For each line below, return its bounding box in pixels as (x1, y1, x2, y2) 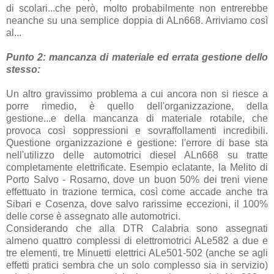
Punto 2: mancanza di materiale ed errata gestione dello (6, 51, 268, 62)
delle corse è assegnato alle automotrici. (6, 210, 180, 221)
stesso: (6, 64, 40, 75)
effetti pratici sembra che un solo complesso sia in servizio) (6, 259, 268, 270)
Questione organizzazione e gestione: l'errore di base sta (6, 137, 268, 148)
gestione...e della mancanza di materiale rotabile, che (6, 113, 268, 124)
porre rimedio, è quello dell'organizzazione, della (6, 100, 268, 111)
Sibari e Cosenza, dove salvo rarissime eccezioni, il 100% (6, 198, 268, 209)
